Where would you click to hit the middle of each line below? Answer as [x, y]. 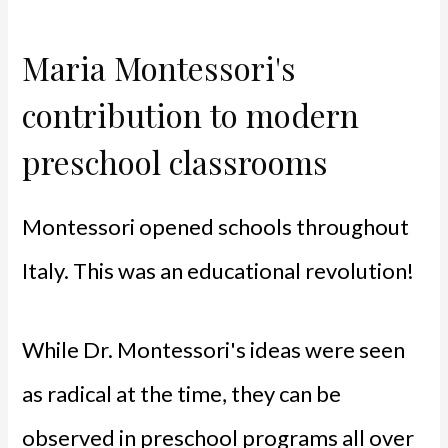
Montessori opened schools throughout [216, 226]
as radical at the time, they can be [182, 394]
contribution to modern [191, 115]
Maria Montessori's [159, 68]
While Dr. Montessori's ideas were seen [214, 350]
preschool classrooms [175, 162]
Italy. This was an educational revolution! [218, 270]
